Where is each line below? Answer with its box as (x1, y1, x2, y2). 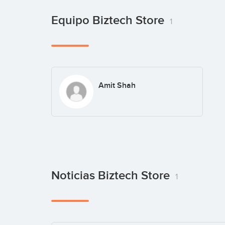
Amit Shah (98, 80, 136, 90)
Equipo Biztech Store (51, 13, 167, 28)
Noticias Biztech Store (51, 168, 173, 183)
